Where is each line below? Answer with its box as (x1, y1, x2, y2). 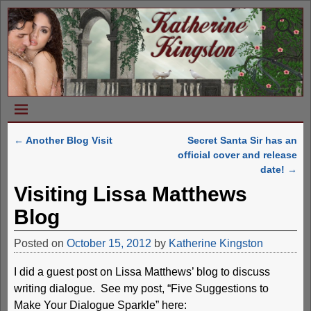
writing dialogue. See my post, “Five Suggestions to (13, 282, 269, 294)
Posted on (13, 237, 67, 249)
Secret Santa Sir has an (187, 135, 298, 146)
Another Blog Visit (23, 135, 112, 146)
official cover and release (178, 149, 298, 161)
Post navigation (13, 146, 125, 164)
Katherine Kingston (168, 237, 263, 249)
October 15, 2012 (66, 237, 151, 249)
